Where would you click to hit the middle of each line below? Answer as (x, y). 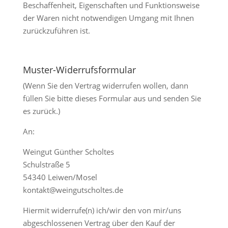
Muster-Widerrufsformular (79, 70)
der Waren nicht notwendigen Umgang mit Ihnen (108, 18)
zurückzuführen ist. (56, 31)
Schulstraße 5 (46, 164)
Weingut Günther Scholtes (68, 152)
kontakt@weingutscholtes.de (73, 190)
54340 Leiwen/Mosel (60, 177)
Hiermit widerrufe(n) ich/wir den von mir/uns (102, 210)
